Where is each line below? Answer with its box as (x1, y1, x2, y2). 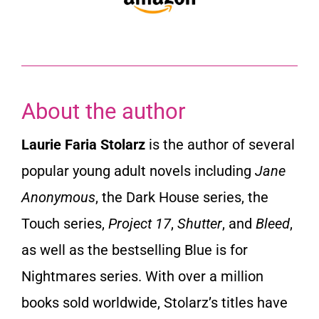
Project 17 (108, 215, 171, 233)
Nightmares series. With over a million (21, 268, 263, 286)
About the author (21, 98, 186, 125)
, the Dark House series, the (95, 189, 268, 206)
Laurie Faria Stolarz (21, 136, 145, 154)
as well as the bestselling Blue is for (21, 241, 248, 259)
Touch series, (21, 215, 108, 233)
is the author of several (145, 136, 295, 154)
